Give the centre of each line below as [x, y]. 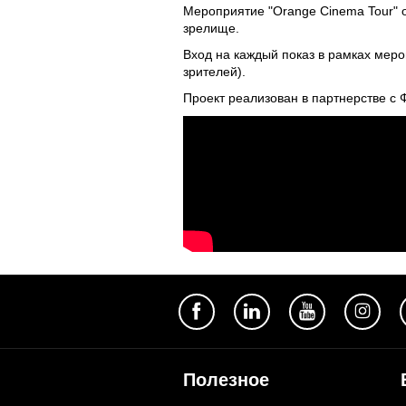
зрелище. [211, 28]
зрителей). [214, 72]
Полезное [226, 380]
